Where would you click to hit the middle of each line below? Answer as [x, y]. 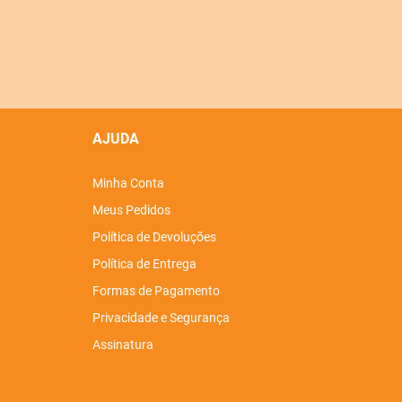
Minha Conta [128, 183]
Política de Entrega [144, 263]
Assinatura [122, 344]
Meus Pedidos [131, 210]
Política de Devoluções [154, 236]
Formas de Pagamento [156, 290]
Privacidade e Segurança [161, 317]
